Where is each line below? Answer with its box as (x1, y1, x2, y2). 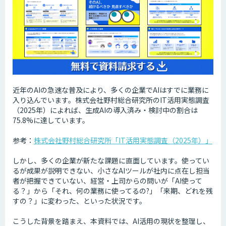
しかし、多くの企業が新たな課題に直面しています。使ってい (13, 155, 209, 165)
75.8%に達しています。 (13, 115, 89, 125)
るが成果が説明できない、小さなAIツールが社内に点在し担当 (13, 165, 210, 176)
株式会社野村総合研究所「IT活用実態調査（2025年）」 (34, 135, 212, 145)
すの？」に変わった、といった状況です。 (13, 195, 146, 206)
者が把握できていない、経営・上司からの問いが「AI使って (13, 175, 202, 186)
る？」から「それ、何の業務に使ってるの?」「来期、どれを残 (13, 185, 213, 196)
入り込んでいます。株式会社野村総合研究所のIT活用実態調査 (13, 94, 209, 105)
